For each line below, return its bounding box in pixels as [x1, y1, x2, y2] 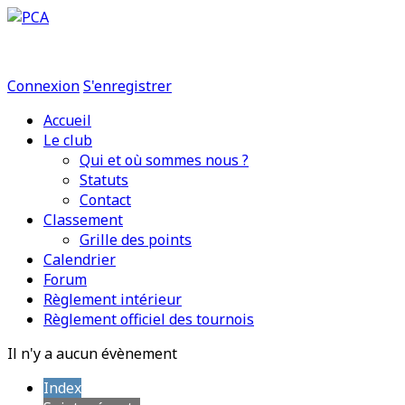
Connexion [7, 76, 80, 96]
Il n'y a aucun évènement [7, 344, 177, 363]
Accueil [43, 110, 91, 130]
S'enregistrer [83, 76, 172, 96]
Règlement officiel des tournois [43, 309, 254, 329]
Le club [43, 130, 92, 150]
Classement [43, 210, 123, 230]
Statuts [80, 170, 128, 190]
